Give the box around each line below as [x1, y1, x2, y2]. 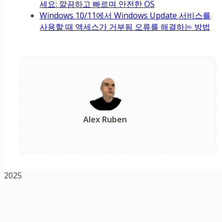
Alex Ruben [83, 114, 127, 125]
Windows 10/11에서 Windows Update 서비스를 [40, 10, 211, 21]
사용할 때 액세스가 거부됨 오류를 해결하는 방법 [40, 21, 210, 33]
